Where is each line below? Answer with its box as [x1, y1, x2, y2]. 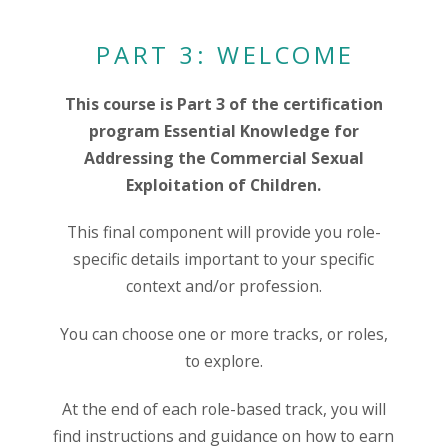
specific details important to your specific [73, 248, 375, 271]
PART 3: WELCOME [96, 38, 356, 71]
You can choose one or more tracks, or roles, [59, 323, 388, 346]
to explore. [184, 350, 263, 373]
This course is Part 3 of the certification [64, 92, 383, 115]
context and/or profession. [125, 275, 322, 298]
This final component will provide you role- [66, 221, 381, 244]
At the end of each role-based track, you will [61, 398, 386, 421]
